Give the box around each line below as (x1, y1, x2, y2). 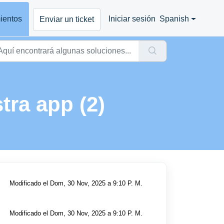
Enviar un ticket (39, 14, 94, 23)
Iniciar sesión (108, 14, 155, 23)
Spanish (159, 14, 189, 23)
